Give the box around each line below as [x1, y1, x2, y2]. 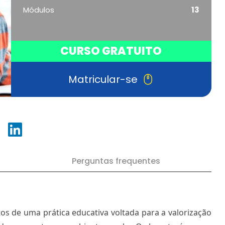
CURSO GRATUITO [60, 43, 162, 59]
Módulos [23, 4, 54, 15]
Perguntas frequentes [71, 155, 160, 167]
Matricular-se [68, 72, 138, 86]
